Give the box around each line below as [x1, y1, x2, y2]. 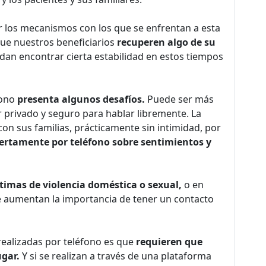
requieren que [136, 235, 202, 248]
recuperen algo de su [115, 36, 216, 49]
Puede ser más [145, 93, 214, 106]
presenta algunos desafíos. [17, 93, 145, 106]
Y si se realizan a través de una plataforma [22, 249, 211, 262]
